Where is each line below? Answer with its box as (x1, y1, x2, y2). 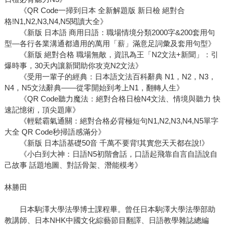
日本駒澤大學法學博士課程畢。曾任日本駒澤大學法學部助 (4, 205, 215, 214)
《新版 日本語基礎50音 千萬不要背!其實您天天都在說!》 (4, 139, 209, 148)
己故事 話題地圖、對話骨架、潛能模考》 (4, 161, 142, 170)
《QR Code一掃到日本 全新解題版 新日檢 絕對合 (4, 6, 185, 15)
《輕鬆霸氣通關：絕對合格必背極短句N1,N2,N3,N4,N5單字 (4, 117, 218, 126)
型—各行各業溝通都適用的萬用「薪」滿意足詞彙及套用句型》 (4, 39, 215, 48)
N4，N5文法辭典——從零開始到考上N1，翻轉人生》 (4, 83, 184, 92)
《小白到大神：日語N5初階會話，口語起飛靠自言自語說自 (4, 150, 217, 159)
